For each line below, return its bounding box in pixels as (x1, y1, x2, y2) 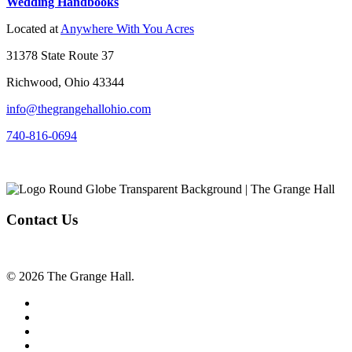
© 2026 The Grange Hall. (6, 269, 134, 284)
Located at (6, 21, 60, 35)
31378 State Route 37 (6, 48, 114, 62)
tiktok (37, 324, 65, 338)
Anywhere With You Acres (60, 21, 194, 35)
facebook (37, 295, 82, 310)
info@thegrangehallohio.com (6, 101, 151, 115)
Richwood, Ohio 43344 (6, 75, 124, 89)
